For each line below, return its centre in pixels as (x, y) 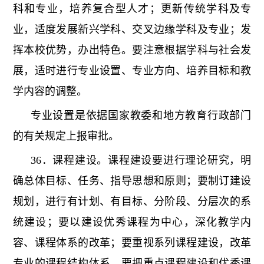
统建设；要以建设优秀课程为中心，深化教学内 (132, 222)
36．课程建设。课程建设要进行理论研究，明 (141, 161)
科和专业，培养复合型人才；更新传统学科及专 (132, 9)
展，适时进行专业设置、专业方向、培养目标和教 (132, 71)
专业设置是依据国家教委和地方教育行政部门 (141, 116)
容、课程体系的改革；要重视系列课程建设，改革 (132, 243)
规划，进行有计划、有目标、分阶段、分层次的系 (132, 202)
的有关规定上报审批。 (66, 136)
